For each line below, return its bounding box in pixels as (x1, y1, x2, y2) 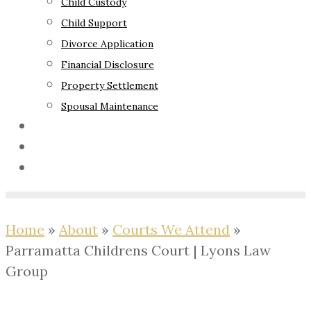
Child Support (61, 17, 127, 29)
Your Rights (33, 117, 109, 134)
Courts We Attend (112, 221, 230, 238)
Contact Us (33, 158, 107, 176)
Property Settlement (61, 79, 158, 92)
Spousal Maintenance (61, 100, 158, 112)
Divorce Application (61, 37, 153, 50)
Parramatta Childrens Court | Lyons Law (6, 242, 271, 259)
